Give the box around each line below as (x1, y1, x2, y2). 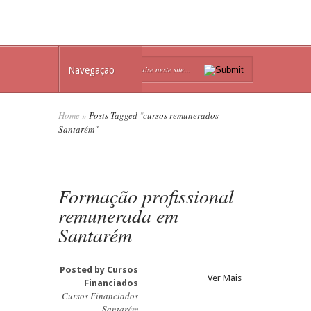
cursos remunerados (143, 109, 219, 121)
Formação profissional (58, 183, 234, 209)
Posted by (60, 264, 107, 275)
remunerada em (58, 202, 178, 228)
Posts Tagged (87, 109, 140, 121)
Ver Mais (208, 273, 242, 283)
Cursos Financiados (62, 289, 138, 302)
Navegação (68, 65, 115, 76)
